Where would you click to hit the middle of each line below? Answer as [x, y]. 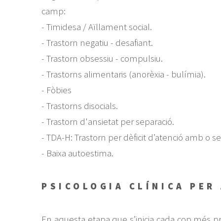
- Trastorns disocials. [79, 106]
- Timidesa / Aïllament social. [96, 27]
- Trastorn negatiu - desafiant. [97, 42]
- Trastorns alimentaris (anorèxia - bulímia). [123, 74]
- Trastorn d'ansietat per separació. [108, 121]
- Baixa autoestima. [77, 153]
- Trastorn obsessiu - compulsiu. [102, 58]
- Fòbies [56, 90]
